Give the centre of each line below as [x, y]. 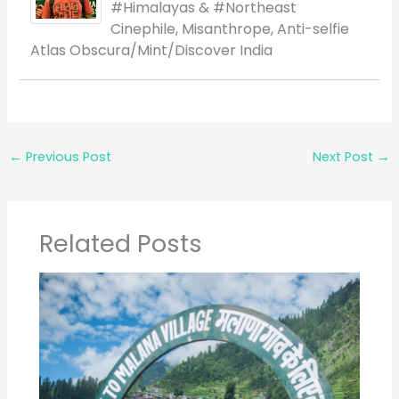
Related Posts [121, 244]
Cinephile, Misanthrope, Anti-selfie [230, 28]
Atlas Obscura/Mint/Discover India [152, 50]
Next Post [345, 156]
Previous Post [66, 156]
